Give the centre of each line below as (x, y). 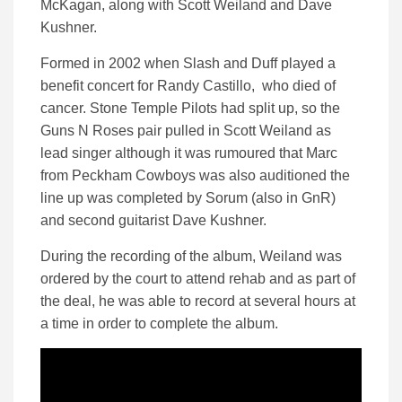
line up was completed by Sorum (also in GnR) (188, 198)
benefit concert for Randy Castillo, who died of (188, 86)
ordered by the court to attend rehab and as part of (198, 279)
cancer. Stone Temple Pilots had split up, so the (190, 109)
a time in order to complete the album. (159, 324)
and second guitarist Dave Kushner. (153, 221)
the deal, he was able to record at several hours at (198, 301)
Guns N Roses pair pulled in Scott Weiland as (186, 131)
